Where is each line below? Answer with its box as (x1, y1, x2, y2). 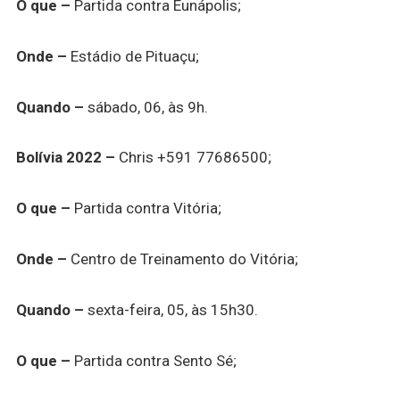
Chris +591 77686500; (114, 148, 271, 167)
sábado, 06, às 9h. (83, 97, 208, 116)
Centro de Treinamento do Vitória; (66, 250, 298, 269)
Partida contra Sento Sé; (70, 352, 237, 371)
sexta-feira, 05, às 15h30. (83, 301, 258, 320)
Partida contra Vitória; (70, 199, 221, 218)
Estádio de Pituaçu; (66, 46, 199, 65)
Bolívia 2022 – (15, 148, 115, 167)
